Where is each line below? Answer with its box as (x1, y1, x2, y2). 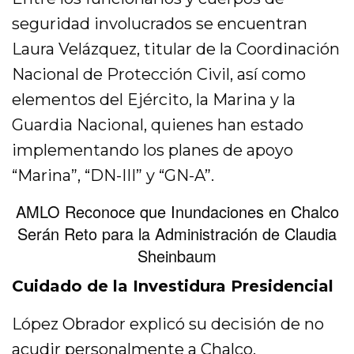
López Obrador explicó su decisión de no (12, 314, 325, 334)
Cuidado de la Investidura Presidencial (12, 277, 334, 296)
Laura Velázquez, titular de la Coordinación (12, 40, 341, 59)
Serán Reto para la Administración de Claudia (17, 222, 337, 246)
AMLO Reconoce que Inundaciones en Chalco (15, 200, 339, 224)
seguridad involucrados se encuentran (12, 14, 308, 34)
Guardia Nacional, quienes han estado (12, 115, 304, 135)
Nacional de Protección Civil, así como (12, 65, 307, 85)
